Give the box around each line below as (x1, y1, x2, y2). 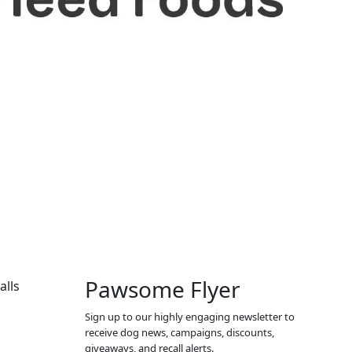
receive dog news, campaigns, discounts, (84, 325, 274, 340)
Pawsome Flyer (84, 274, 240, 305)
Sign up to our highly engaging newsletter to (84, 310, 295, 324)
